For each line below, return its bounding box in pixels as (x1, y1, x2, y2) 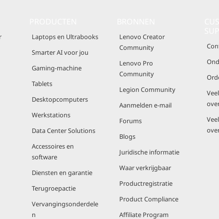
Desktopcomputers (32, 95, 88, 104)
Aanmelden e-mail (119, 101, 172, 109)
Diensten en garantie (32, 168, 92, 177)
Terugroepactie (32, 184, 76, 193)
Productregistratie (119, 179, 173, 188)
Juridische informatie (119, 148, 179, 156)
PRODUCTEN (29, 16, 77, 27)
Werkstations (32, 110, 70, 119)
